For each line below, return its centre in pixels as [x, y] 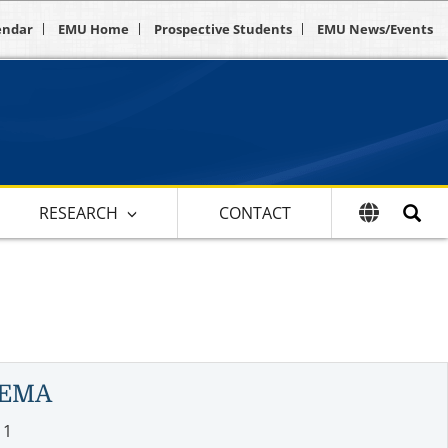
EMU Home [93, 29]
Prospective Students [223, 29]
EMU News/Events [375, 29]
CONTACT [254, 212]
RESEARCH [79, 212]
